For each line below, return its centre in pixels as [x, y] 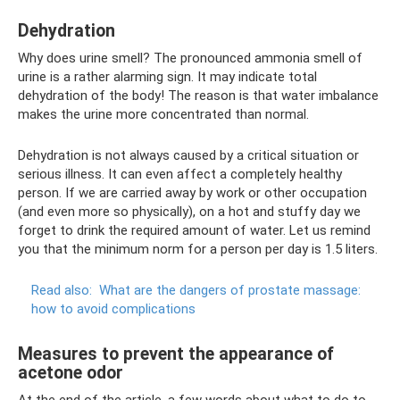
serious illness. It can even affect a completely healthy [180, 174]
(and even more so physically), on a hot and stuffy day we [189, 211]
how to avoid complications [113, 308]
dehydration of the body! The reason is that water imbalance [198, 95]
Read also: [62, 290]
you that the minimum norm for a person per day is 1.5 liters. [198, 249]
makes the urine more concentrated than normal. [163, 114]
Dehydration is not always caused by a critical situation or [188, 155]
